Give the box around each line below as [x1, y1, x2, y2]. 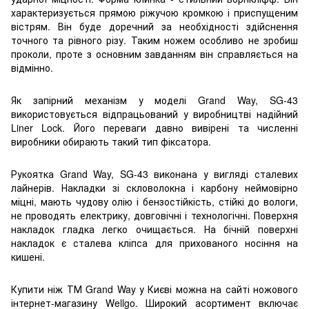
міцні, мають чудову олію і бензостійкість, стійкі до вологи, [11, 194, 298, 208]
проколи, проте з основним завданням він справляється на [11, 46, 298, 61]
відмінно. [11, 60, 53, 74]
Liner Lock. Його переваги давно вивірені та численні [11, 120, 298, 134]
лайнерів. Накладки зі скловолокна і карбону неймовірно [11, 180, 298, 195]
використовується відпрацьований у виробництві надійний [11, 106, 298, 121]
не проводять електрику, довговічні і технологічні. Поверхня [11, 208, 298, 222]
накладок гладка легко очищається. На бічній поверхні [11, 221, 298, 236]
